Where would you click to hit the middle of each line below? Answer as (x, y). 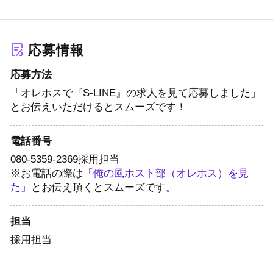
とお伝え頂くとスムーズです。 (103, 188)
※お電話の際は (46, 174)
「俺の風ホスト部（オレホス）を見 (165, 174)
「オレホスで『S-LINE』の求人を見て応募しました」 (135, 93)
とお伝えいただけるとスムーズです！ (98, 107)
